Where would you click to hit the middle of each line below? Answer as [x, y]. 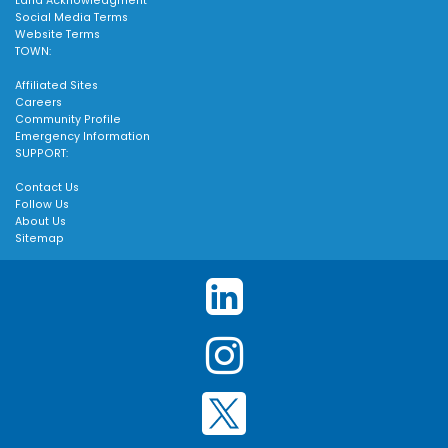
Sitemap [39, 239]
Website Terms [57, 35]
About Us [40, 222]
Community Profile [68, 120]
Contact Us [47, 188]
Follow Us [42, 205]
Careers [38, 103]
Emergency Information [82, 137]
